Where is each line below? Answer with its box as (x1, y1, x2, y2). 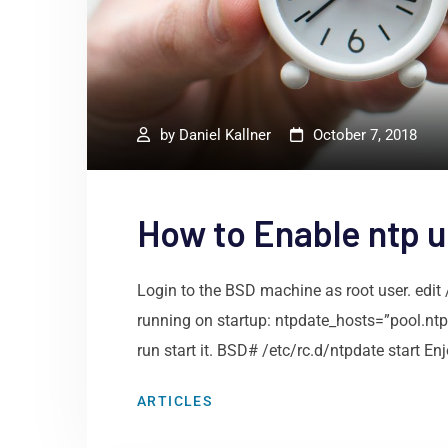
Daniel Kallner (179, 126, 271, 145)
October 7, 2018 (313, 126, 417, 145)
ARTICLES (137, 393, 213, 410)
